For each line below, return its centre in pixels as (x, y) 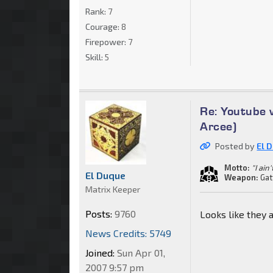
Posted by (236, 146)
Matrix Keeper (113, 190)
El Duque (105, 175)
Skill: (95, 57)
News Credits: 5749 (128, 233)
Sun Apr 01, (140, 253)
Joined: (100, 253)
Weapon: (242, 177)
